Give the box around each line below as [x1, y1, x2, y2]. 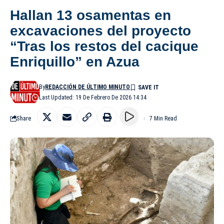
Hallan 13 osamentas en [10, 7, 171, 23]
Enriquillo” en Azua [10, 53, 139, 69]
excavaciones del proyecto [10, 22, 191, 38]
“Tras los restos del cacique [10, 38, 198, 54]
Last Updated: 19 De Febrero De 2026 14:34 [39, 93, 147, 101]
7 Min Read [149, 114, 177, 122]
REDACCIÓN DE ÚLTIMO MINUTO [45, 83, 130, 90]
